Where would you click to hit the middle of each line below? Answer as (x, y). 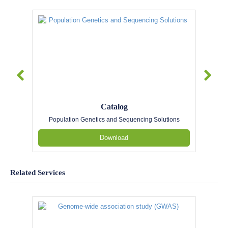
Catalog (114, 107)
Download (114, 138)
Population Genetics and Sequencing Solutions (114, 119)
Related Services (38, 173)
